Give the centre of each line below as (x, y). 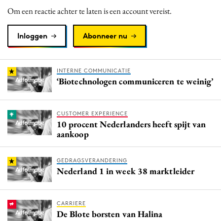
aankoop (73, 134)
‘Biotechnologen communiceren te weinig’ (135, 81)
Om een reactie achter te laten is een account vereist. (90, 11)
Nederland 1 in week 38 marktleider (126, 171)
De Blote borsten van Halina (110, 214)
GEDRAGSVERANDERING (92, 160)
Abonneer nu (105, 36)
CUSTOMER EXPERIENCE (92, 113)
